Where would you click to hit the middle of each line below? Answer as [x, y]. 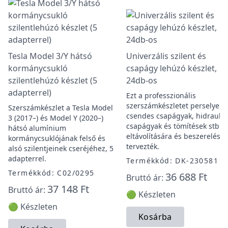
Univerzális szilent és [166, 56]
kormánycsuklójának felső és [57, 138]
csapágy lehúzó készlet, [172, 68]
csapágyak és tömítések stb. [174, 126]
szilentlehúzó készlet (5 [53, 80]
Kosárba [155, 217]
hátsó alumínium [37, 128]
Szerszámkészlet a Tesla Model [61, 108]
